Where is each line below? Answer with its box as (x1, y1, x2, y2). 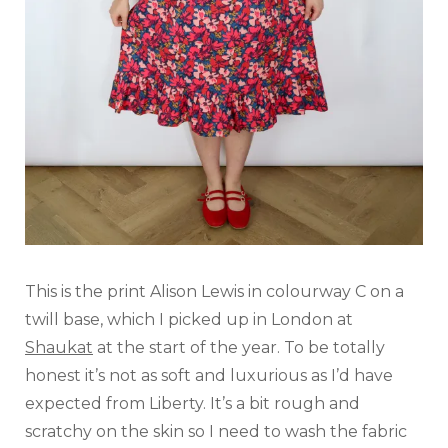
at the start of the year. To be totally (93, 338, 385, 357)
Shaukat (25, 338, 93, 357)
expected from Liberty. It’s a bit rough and (25, 394, 360, 413)
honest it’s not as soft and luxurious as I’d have (25, 366, 393, 385)
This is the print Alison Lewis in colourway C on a (25, 282, 404, 301)
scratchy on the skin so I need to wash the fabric (25, 422, 407, 441)
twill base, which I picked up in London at (25, 310, 353, 329)
